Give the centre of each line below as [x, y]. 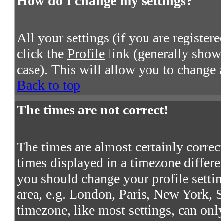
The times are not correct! [92, 110]
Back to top [49, 85]
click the [42, 54]
